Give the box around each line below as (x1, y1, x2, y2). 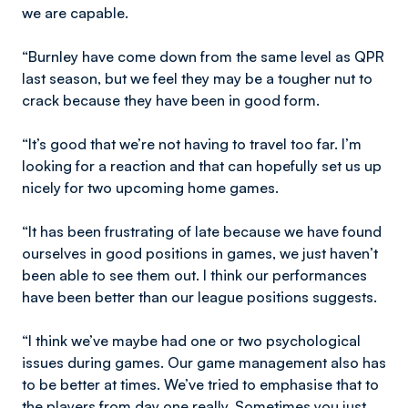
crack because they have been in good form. (22, 91, 320, 109)
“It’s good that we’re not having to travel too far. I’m (22, 135, 362, 153)
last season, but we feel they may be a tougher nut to (22, 69, 372, 87)
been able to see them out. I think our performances (22, 266, 367, 284)
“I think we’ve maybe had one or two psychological (22, 331, 361, 350)
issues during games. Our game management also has (22, 353, 386, 372)
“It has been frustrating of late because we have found (22, 222, 382, 240)
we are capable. (22, 4, 128, 22)
